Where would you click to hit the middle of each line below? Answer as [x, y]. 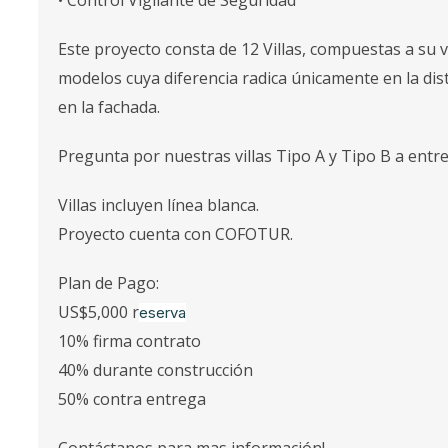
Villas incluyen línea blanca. [158, 205]
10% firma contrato [129, 341]
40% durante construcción [155, 370]
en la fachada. [109, 107]
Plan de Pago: [108, 283]
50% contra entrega [132, 399]
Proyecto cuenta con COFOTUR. [175, 234]
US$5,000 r [98, 312]
